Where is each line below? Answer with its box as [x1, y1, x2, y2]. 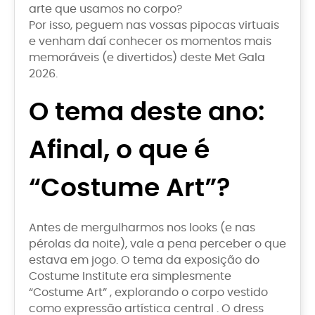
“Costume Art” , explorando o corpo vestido [29, 287, 268, 299]
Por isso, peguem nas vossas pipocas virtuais [29, 20, 279, 32]
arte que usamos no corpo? [29, 4, 182, 15]
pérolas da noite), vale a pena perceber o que [29, 238, 286, 250]
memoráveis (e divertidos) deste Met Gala [29, 52, 265, 64]
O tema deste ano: [29, 100, 264, 126]
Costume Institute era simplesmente [29, 271, 231, 283]
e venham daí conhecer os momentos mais [29, 36, 271, 48]
